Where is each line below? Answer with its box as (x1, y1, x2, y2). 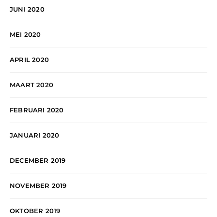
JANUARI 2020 (10, 131, 60, 139)
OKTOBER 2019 (10, 207, 61, 215)
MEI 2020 (10, 31, 41, 39)
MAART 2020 (10, 81, 53, 89)
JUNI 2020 (10, 5, 45, 14)
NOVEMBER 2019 (10, 182, 67, 190)
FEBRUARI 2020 (10, 106, 64, 114)
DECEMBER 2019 (10, 156, 66, 165)
